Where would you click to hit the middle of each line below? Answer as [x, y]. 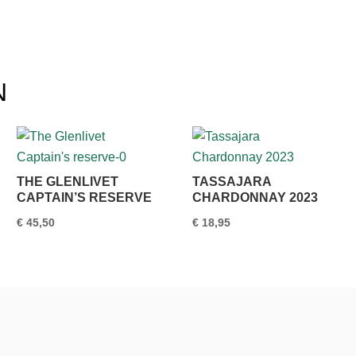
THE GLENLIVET [68, 182]
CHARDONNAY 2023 [255, 198]
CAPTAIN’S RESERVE [85, 198]
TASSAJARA [231, 182]
